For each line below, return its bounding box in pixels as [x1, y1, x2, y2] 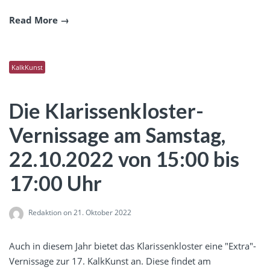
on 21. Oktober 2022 [61, 207, 131, 218]
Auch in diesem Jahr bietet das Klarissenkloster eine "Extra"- [9, 240, 256, 253]
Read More [9, 13, 58, 26]
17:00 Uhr [9, 171, 102, 196]
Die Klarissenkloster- [9, 98, 204, 124]
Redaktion [28, 207, 61, 218]
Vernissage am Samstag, [9, 122, 225, 148]
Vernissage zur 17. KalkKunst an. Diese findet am [9, 255, 211, 268]
